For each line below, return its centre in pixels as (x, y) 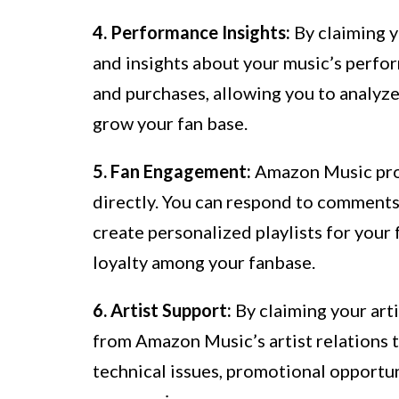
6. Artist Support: (162, 310)
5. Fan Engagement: (172, 171)
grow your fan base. (170, 123)
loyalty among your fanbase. (204, 262)
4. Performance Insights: (191, 33)
